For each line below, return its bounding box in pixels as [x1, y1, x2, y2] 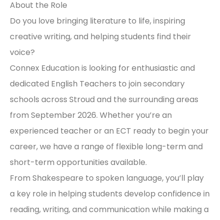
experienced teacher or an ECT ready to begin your [10, 125, 209, 137]
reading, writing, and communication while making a [10, 203, 209, 215]
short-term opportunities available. [10, 156, 147, 168]
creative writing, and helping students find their [10, 30, 191, 42]
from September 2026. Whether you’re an [10, 109, 172, 121]
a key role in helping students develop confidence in [10, 188, 210, 199]
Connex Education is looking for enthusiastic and [10, 62, 195, 74]
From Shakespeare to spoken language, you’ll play [10, 172, 204, 184]
